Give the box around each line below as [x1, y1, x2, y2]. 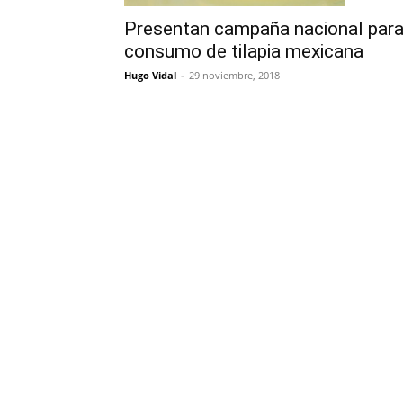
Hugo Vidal [124, 68, 176, 83]
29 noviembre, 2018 [189, 68, 280, 83]
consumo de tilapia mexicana [124, 40, 363, 63]
